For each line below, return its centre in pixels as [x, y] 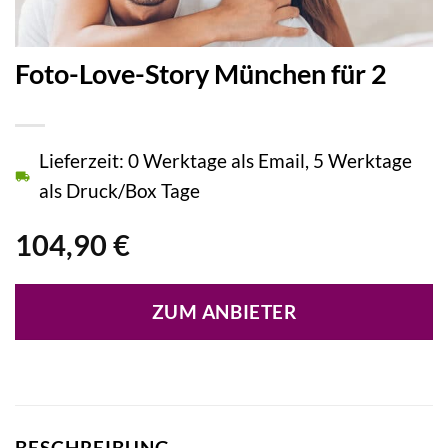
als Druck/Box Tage [119, 190]
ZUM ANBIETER [224, 311]
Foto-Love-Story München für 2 [201, 73]
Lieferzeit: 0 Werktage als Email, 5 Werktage [225, 160]
